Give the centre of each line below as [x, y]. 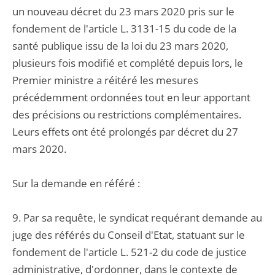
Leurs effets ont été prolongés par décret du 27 [125, 132]
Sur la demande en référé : [76, 183]
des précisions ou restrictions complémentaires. [127, 114]
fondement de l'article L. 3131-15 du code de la [124, 29]
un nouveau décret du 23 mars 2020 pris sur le [123, 11]
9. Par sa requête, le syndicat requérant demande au [137, 218]
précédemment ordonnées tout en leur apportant [131, 97]
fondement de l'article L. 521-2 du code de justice [130, 252]
